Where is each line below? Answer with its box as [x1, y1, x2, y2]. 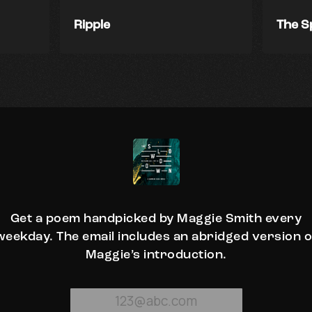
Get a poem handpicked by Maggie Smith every [10, 212, 302, 226]
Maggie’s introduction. [85, 249, 227, 262]
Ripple [73, 18, 110, 31]
